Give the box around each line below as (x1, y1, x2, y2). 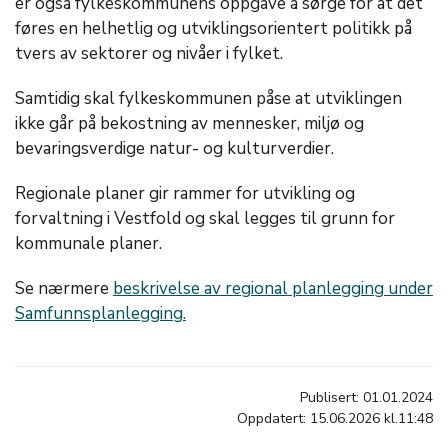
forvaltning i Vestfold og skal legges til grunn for (15, 207, 395, 230)
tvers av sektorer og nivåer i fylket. (15, 42, 283, 65)
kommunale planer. (15, 232, 166, 255)
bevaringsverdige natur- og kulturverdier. (15, 137, 334, 160)
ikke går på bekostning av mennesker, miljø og (15, 112, 364, 135)
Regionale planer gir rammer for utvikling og (15, 182, 355, 205)
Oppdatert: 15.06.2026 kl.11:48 (237, 409, 433, 428)
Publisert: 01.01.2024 (300, 388, 433, 407)
